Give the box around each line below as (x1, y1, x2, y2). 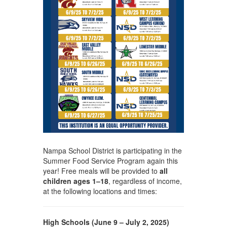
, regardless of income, (108, 176, 182, 186)
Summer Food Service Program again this (43, 156, 178, 166)
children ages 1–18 (43, 176, 108, 186)
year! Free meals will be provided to (43, 166, 160, 176)
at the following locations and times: (43, 186, 157, 197)
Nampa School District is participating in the (43, 145, 182, 156)
